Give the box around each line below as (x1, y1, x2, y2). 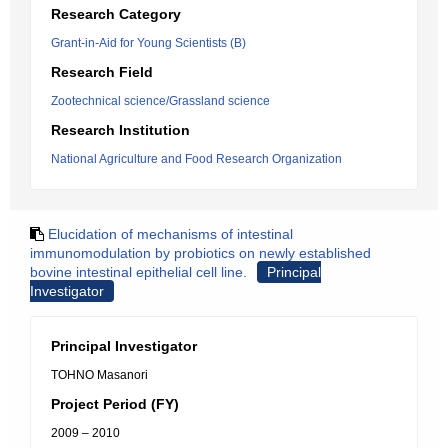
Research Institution (51, 122, 190, 138)
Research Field (51, 64, 153, 80)
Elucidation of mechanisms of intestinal (48, 226, 293, 242)
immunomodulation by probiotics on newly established (30, 245, 371, 261)
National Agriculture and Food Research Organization (51, 152, 342, 166)
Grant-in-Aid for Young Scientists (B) (51, 36, 246, 50)
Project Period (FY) (51, 396, 179, 412)
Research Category (51, 6, 181, 22)
